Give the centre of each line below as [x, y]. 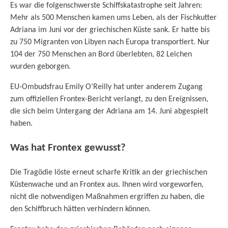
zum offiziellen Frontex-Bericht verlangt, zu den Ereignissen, [109, 99]
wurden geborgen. [40, 66]
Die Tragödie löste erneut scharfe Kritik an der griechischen [109, 173]
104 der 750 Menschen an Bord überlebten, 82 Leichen [101, 54]
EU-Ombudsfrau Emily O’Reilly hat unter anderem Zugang [106, 87]
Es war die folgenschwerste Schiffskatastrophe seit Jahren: [106, 5]
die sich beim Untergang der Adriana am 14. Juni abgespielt [109, 111]
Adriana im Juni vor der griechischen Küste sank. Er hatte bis [110, 30]
